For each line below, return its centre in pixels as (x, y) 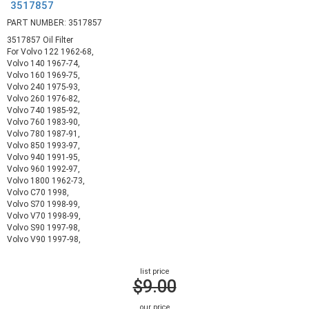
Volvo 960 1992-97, (43, 169)
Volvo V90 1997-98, (44, 240)
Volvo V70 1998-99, (44, 216)
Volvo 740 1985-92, (43, 111)
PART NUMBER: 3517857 (54, 22)
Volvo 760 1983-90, (43, 122)
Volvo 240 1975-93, (43, 87)
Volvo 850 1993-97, (43, 146)
